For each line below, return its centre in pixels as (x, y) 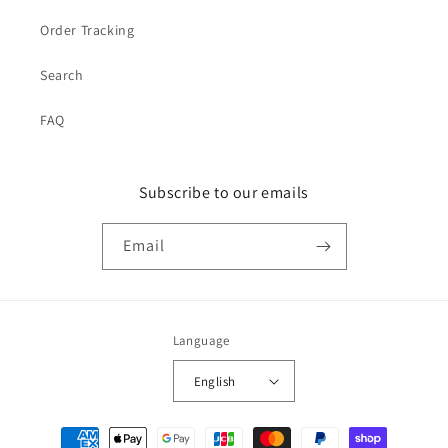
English (214, 381)
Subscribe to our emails (224, 192)
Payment (63, 429)
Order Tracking (87, 30)
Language (201, 340)
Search (62, 75)
